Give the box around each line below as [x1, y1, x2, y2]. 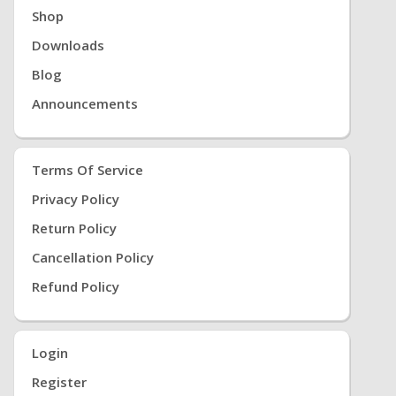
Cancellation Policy [32, 248, 154, 266]
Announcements [32, 95, 138, 112]
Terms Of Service [32, 161, 143, 179]
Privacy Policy [32, 190, 119, 208]
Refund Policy [32, 278, 119, 295]
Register [32, 373, 87, 391]
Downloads [32, 36, 104, 54]
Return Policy [32, 219, 117, 237]
